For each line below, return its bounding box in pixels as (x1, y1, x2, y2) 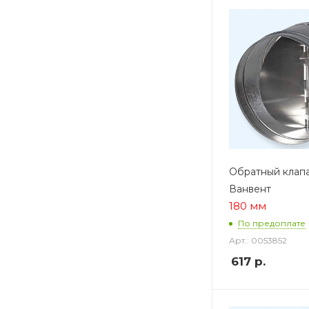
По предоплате (238, 218, 306, 229)
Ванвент (229, 182, 271, 195)
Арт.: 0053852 (229, 235, 287, 246)
